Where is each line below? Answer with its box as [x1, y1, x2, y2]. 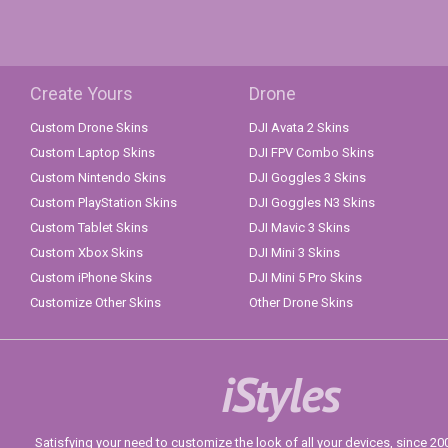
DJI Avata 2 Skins [249, 120, 349, 136]
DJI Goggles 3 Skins [249, 170, 366, 186]
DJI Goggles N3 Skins [249, 195, 375, 211]
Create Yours [30, 83, 133, 105]
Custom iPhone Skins [30, 270, 152, 286]
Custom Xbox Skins [30, 245, 143, 261]
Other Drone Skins [249, 295, 353, 311]
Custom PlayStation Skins [30, 195, 177, 211]
